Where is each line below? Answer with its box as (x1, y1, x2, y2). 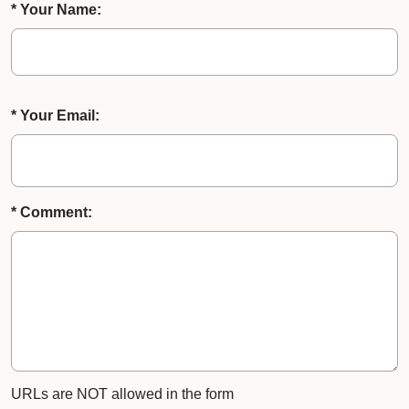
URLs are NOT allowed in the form (11, 385, 234, 402)
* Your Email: (11, 107, 100, 123)
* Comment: (11, 204, 92, 220)
